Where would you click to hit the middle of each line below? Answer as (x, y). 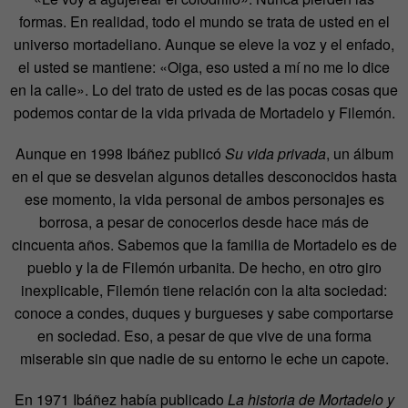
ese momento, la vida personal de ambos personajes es (204, 199)
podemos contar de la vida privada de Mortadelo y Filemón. (204, 112)
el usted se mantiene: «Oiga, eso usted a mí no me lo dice (204, 66)
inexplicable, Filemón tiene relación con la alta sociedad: (204, 290)
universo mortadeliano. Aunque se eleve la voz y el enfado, (204, 44)
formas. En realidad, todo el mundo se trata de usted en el (204, 21)
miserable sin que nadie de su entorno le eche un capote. (204, 358)
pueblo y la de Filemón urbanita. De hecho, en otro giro (204, 267)
